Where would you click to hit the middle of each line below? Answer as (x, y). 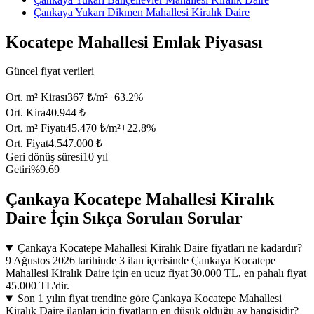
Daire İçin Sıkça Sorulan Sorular (124, 218)
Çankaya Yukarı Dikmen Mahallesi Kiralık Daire (142, 12)
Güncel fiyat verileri (50, 71)
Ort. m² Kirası (36, 97)
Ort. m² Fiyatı (36, 128)
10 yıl (95, 157)
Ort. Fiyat (27, 144)
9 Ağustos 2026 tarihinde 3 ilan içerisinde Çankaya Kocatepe (141, 261)
